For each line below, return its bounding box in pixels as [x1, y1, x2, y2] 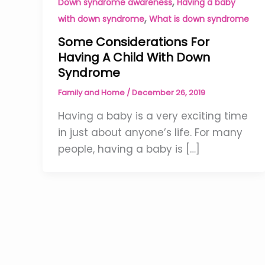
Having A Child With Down [57, 49, 210, 66]
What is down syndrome [148, 12, 249, 25]
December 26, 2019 [131, 87, 205, 99]
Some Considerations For [57, 34, 209, 51]
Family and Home [57, 87, 127, 99]
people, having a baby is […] [57, 141, 200, 156]
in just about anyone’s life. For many [57, 125, 243, 140]
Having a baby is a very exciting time [57, 108, 248, 123]
